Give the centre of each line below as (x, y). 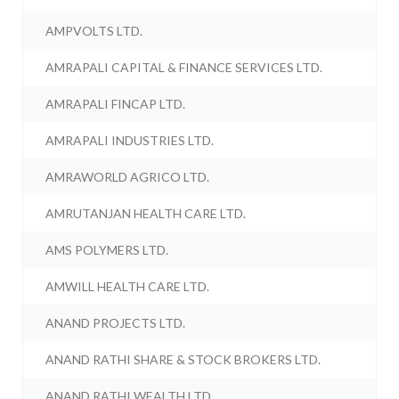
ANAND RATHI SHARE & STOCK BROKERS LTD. (183, 360)
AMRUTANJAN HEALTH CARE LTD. (146, 214)
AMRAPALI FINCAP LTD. (116, 104)
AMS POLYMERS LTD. (107, 250)
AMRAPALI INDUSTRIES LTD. (130, 141)
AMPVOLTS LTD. (94, 31)
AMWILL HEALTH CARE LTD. (128, 287)
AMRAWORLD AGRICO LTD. (128, 177)
